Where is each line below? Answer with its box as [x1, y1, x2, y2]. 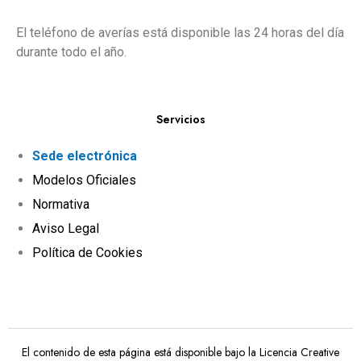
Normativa [32, 196, 89, 212]
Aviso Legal [32, 220, 99, 236]
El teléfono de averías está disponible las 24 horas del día [16, 24, 344, 40]
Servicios [156, 110, 205, 127]
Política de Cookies [32, 244, 143, 260]
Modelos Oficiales [32, 172, 136, 188]
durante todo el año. [16, 44, 127, 60]
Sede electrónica [32, 147, 137, 164]
